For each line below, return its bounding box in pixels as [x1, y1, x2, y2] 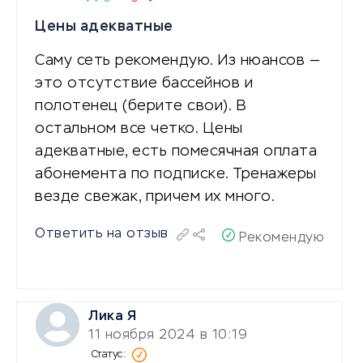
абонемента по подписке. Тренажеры [35, 166, 317, 181]
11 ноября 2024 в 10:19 [88, 328, 246, 342]
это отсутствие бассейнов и [35, 75, 253, 91]
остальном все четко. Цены [35, 121, 243, 136]
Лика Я [88, 310, 136, 323]
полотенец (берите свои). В [35, 98, 246, 113]
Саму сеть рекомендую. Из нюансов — [35, 53, 320, 68]
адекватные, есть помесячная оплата [35, 143, 317, 159]
